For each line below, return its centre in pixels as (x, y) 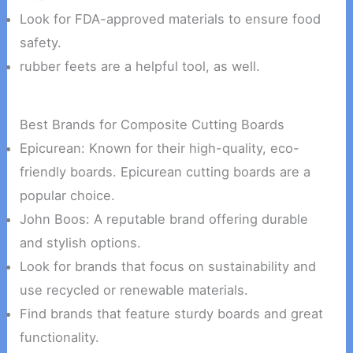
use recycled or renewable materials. (134, 290)
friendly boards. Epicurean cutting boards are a (165, 172)
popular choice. (68, 196)
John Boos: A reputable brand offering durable (164, 219)
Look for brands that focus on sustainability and (168, 267)
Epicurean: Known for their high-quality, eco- (160, 149)
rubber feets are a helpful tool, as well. (140, 66)
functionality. (60, 338)
